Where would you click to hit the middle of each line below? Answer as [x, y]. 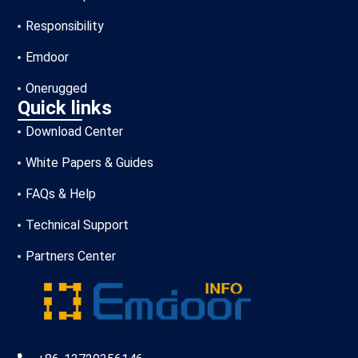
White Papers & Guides [90, 162]
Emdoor [48, 57]
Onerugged [57, 88]
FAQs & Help [61, 193]
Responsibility [65, 26]
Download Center [75, 131]
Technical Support [78, 225]
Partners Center [71, 256]
